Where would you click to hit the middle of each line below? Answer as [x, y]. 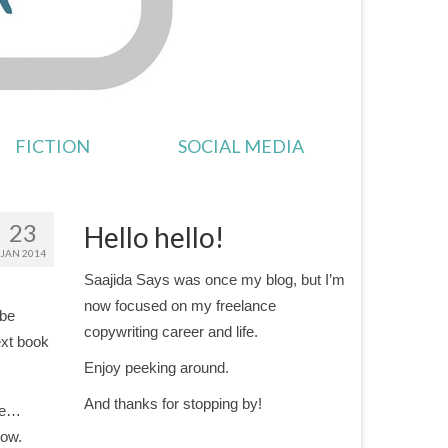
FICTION [52, 146]
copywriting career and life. [170, 331]
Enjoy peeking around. [156, 367]
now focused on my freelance [179, 305]
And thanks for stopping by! [172, 403]
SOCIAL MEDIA [240, 146]
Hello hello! [153, 237]
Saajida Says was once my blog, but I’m [214, 279]
